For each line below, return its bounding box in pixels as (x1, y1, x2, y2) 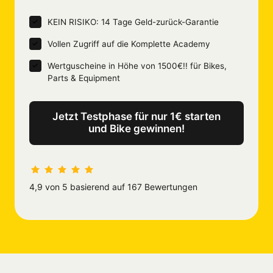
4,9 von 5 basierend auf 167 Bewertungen (29, 182, 197, 193)
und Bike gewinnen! (88, 122, 185, 135)
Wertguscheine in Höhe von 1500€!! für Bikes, (47, 61, 227, 71)
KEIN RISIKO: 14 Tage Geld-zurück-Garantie (47, 17, 219, 27)
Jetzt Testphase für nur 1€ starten (52, 110, 221, 122)
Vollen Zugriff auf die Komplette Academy (47, 39, 210, 49)
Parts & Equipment (47, 73, 120, 83)
